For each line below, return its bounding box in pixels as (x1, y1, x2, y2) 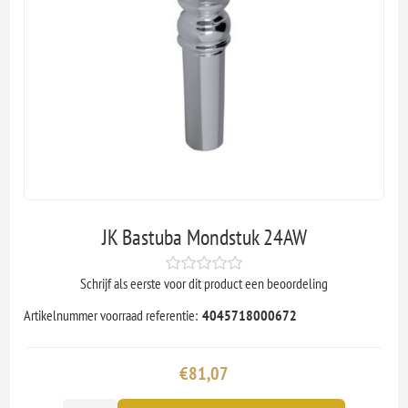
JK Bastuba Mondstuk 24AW (101, 222, 307, 251)
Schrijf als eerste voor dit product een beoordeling (80, 273, 328, 292)
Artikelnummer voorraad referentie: (24, 305, 199, 324)
